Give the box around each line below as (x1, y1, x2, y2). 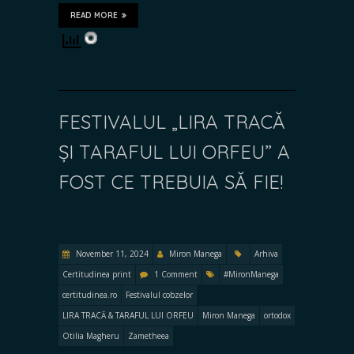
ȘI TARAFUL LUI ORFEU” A (58, 139, 290, 164)
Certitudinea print (62, 268, 131, 280)
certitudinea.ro (62, 288, 117, 300)
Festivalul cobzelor (126, 288, 193, 300)
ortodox (264, 309, 291, 321)
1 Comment (154, 268, 198, 280)
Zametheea (128, 330, 169, 341)
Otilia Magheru (62, 330, 119, 341)
